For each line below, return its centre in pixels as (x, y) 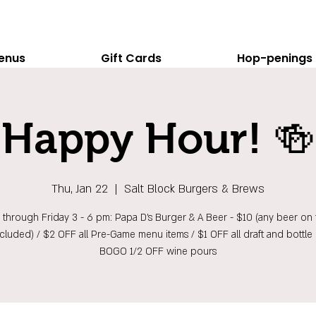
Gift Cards (131, 58)
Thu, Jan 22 (80, 189)
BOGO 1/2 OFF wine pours (158, 251)
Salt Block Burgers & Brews (194, 189)
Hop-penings (274, 58)
